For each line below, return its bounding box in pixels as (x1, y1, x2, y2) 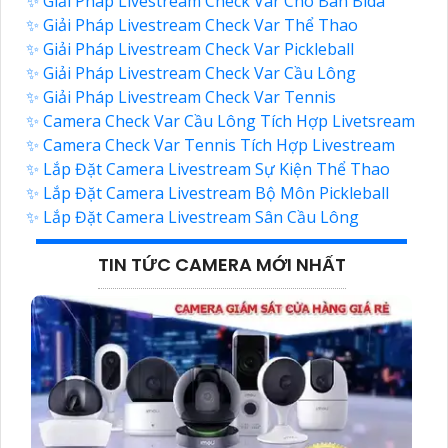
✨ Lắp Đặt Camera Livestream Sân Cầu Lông (26, 206, 359, 229)
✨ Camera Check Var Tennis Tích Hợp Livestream (26, 134, 395, 157)
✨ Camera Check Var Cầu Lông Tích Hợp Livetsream (26, 110, 415, 133)
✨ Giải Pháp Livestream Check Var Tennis (26, 86, 336, 109)
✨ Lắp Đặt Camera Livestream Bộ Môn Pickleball (26, 182, 389, 205)
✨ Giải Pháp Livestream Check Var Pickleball (26, 38, 354, 61)
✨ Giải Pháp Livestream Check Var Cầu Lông (26, 62, 356, 85)
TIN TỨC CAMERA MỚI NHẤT (97, 252, 346, 278)
